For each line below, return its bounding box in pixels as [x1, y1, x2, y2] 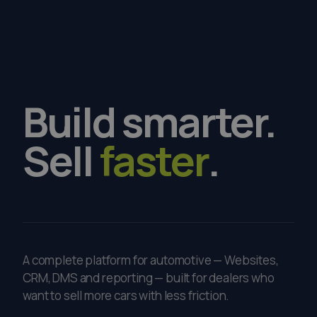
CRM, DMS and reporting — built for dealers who [23, 270, 275, 286]
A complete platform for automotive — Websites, [23, 252, 279, 268]
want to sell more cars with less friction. [23, 287, 230, 304]
